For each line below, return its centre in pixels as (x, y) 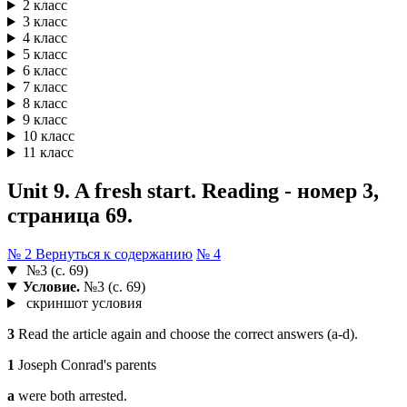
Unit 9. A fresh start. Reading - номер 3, (193, 191)
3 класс (45, 22)
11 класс (48, 153)
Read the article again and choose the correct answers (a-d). (186, 334)
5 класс (45, 55)
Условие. (51, 287)
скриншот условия (82, 303)
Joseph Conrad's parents (85, 365)
